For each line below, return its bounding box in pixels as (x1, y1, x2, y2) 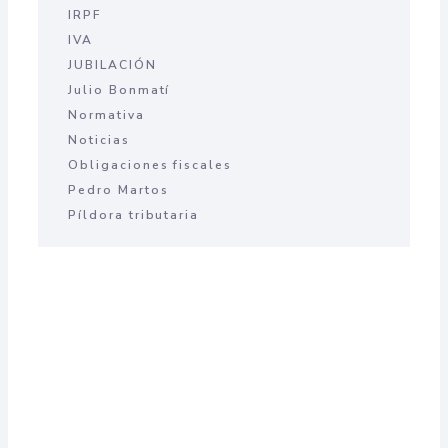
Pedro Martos (68, 182, 169, 199)
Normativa (68, 107, 145, 124)
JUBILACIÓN (68, 57, 157, 74)
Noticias (68, 132, 130, 149)
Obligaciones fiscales (68, 157, 232, 174)
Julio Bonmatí (68, 82, 171, 99)
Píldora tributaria (68, 207, 200, 224)
